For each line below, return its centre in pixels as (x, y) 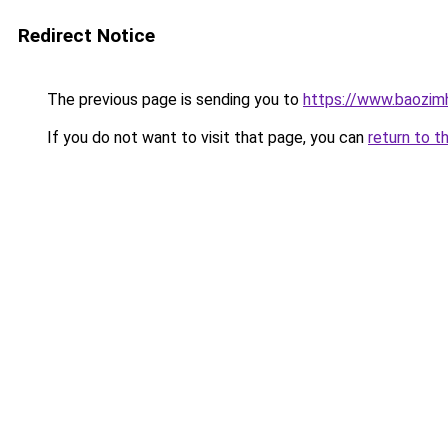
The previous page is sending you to (173, 99)
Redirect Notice (86, 35)
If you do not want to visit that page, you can (205, 137)
